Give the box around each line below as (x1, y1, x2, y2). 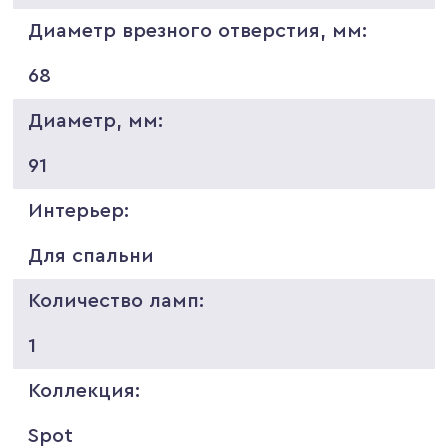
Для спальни (28, 245, 155, 266)
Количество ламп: (28, 290, 205, 311)
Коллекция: (28, 380, 141, 401)
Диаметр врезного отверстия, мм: (28, 20, 368, 41)
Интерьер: (28, 200, 130, 221)
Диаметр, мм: (28, 110, 164, 131)
